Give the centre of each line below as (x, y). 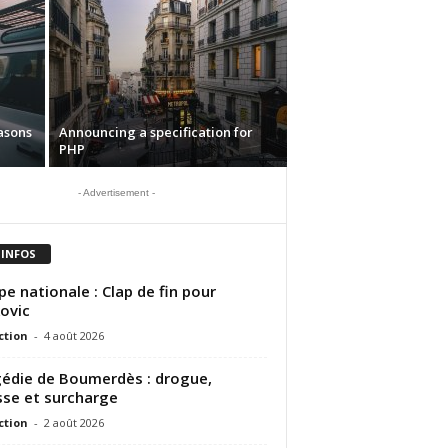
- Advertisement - (116, 192)
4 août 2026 (73, 335)
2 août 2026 (73, 422)
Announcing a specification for (155, 132)
